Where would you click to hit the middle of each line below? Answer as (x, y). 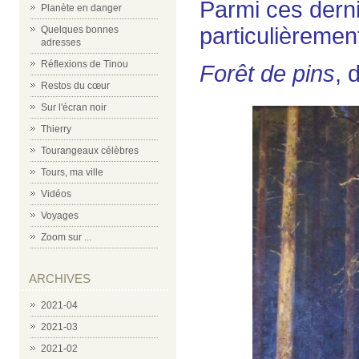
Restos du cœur (75, 86)
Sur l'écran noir (74, 107)
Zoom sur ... (66, 237)
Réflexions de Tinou (85, 64)
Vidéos (56, 194)
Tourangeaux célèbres (90, 151)
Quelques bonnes (80, 30)
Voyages (60, 216)
